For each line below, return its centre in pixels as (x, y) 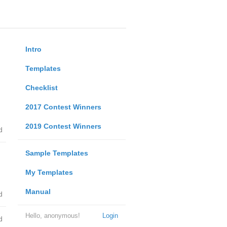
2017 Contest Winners (63, 107)
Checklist (41, 88)
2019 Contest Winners (63, 126)
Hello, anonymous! (52, 216)
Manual (38, 192)
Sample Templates (56, 153)
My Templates (49, 172)
